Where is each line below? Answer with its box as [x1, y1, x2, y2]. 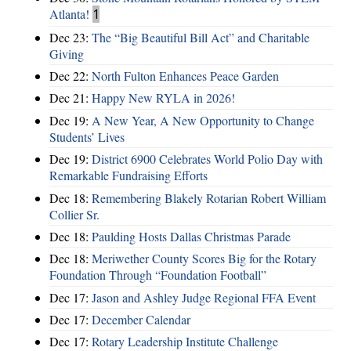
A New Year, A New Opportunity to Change [92, 111, 314, 128]
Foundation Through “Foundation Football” [49, 266, 266, 284]
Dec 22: [49, 67, 92, 85]
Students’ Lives [49, 128, 125, 145]
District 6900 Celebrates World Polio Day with [92, 150, 323, 168]
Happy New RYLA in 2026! [92, 89, 235, 107]
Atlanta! [49, 5, 89, 23]
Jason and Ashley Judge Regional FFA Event [92, 288, 316, 306]
